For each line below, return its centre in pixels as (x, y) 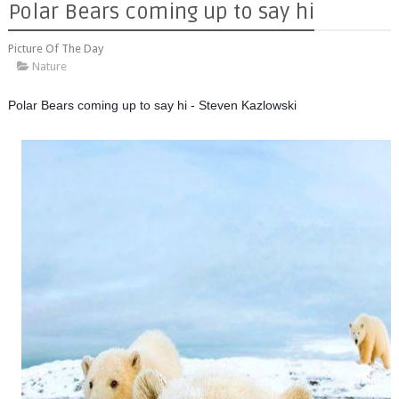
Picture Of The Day (55, 49)
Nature (49, 66)
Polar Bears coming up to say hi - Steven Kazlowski (152, 105)
